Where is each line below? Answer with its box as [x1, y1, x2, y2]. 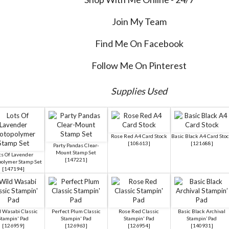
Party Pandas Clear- [53, 142, 99, 148]
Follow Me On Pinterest [91, 59, 187, 71]
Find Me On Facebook [95, 37, 184, 49]
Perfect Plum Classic [51, 208, 101, 214]
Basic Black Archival [178, 208, 225, 214]
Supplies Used [111, 85, 167, 97]
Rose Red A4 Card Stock [110, 132, 167, 139]
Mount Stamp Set [56, 149, 96, 155]
